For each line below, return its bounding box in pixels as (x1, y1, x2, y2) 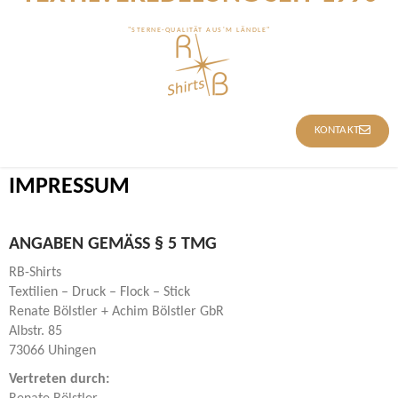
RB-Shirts (9, 266, 61, 280)
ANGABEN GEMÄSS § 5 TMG (9, 235, 205, 253)
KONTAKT (314, 124, 359, 136)
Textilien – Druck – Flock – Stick (9, 285, 190, 299)
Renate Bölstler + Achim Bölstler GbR (9, 305, 224, 319)
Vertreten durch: (9, 372, 109, 386)
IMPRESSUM (9, 175, 130, 199)
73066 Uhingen (9, 344, 96, 358)
